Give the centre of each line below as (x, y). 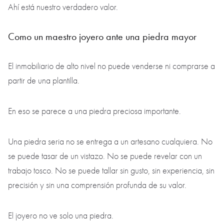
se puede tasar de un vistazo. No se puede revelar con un (105, 156)
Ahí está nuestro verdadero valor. (64, 7)
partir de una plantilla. (45, 81)
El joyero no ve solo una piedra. (62, 216)
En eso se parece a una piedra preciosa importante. (95, 111)
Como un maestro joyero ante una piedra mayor (103, 37)
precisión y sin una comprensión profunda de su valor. (98, 185)
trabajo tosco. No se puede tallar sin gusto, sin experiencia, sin (111, 171)
